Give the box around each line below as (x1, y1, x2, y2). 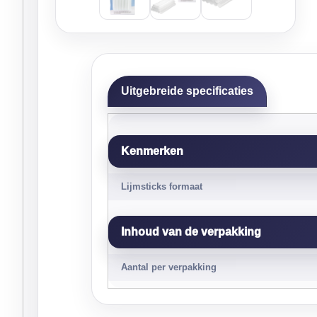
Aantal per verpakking (121, 262, 217, 272)
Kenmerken (121, 145, 183, 157)
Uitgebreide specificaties (121, 85, 253, 97)
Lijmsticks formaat (121, 181, 202, 192)
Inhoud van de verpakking (121, 226, 261, 238)
